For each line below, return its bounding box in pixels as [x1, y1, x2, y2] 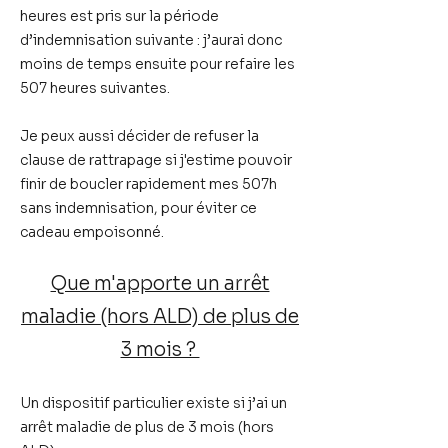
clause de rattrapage [20, 151, 162, 169]
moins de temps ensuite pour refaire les [20, 55, 295, 73]
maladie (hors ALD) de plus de [21, 305, 299, 329]
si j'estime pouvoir [162, 151, 292, 169]
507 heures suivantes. [20, 79, 170, 97]
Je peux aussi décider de [20, 127, 194, 145]
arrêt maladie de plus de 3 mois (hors [20, 418, 274, 436]
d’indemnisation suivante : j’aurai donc [20, 31, 282, 49]
